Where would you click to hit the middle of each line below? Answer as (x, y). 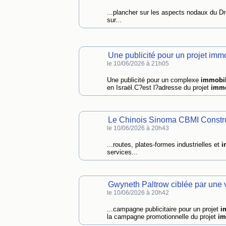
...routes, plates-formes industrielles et (164, 145)
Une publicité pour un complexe (154, 80)
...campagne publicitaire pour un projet (163, 209)
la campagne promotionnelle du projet (162, 217)
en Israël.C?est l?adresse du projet (159, 88)
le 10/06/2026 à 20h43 (138, 128)
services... (122, 152)
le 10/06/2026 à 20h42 (138, 193)
